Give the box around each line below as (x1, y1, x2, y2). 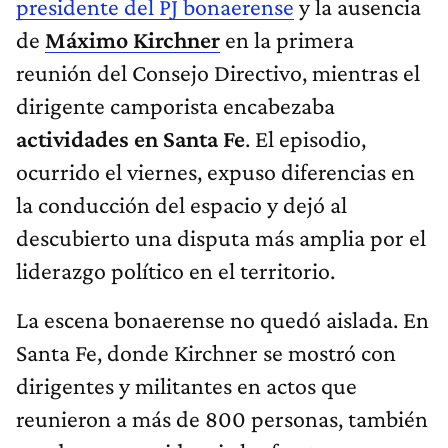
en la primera (220, 26, 354, 54)
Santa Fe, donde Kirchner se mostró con (16, 339, 396, 367)
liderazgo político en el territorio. (16, 257, 335, 285)
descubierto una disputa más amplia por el (16, 224, 426, 252)
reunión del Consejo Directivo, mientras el (16, 59, 420, 87)
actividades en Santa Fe (16, 125, 245, 153)
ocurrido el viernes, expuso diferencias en (16, 158, 415, 186)
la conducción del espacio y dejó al (16, 191, 347, 219)
